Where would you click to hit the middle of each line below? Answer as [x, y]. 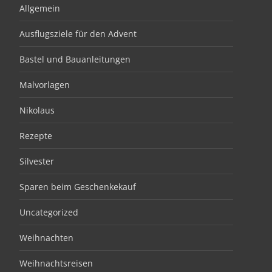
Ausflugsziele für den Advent [78, 34]
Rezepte [36, 136]
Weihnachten [46, 238]
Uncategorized [49, 212]
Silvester [37, 161]
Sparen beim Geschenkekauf [78, 187]
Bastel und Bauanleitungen [75, 59]
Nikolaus [37, 110]
